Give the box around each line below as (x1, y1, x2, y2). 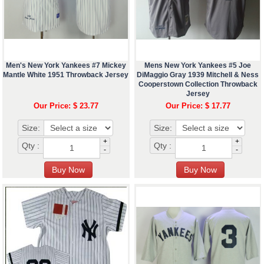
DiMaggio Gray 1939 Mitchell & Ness (137, 70, 259, 79)
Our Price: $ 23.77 (33, 101, 98, 110)
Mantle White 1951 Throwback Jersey (3, 70, 129, 79)
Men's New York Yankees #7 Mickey (5, 61, 126, 70)
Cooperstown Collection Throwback (138, 80, 258, 88)
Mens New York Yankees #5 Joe (144, 61, 252, 70)
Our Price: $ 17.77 (165, 101, 230, 110)
